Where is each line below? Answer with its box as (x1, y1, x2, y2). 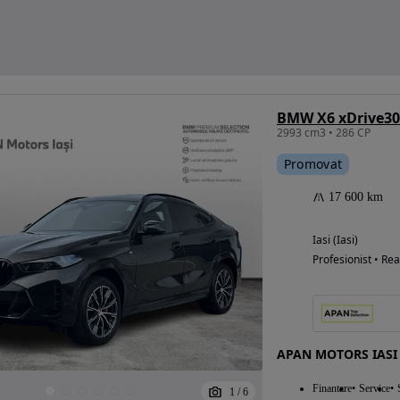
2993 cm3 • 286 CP (276, 125, 371, 141)
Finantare (312, 382, 352, 396)
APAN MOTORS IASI (276, 346, 397, 363)
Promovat (283, 155, 343, 173)
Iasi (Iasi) (312, 232, 358, 248)
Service (358, 382, 390, 396)
